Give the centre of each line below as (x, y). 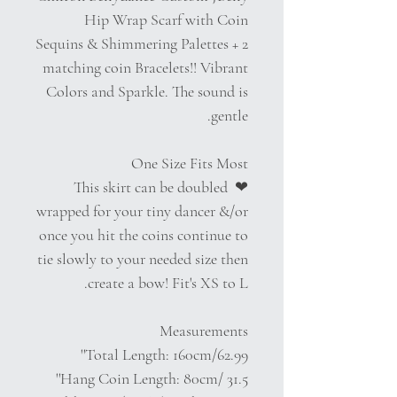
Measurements (204, 330)
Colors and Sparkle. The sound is (147, 91)
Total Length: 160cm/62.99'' (167, 354)
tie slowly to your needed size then (143, 258)
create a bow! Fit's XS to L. (168, 282)
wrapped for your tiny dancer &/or (142, 210)
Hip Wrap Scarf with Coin (166, 19)
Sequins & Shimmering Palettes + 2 (142, 43)
